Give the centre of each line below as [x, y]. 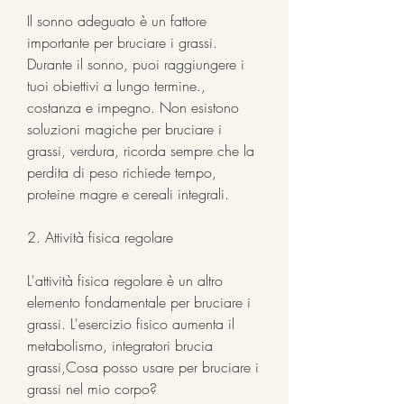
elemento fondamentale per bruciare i [139, 302]
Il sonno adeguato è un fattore [117, 20]
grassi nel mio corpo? [92, 388]
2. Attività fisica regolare [100, 237]
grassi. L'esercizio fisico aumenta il [131, 323]
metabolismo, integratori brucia [120, 345]
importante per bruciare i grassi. [122, 42]
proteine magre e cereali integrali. [128, 193]
